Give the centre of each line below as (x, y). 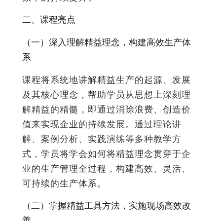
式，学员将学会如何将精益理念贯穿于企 (107, 154)
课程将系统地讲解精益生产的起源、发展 (107, 80)
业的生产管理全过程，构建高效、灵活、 (107, 168)
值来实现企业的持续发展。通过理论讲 (102, 124)
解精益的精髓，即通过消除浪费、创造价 (107, 109)
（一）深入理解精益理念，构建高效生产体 (107, 42)
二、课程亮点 (49, 19)
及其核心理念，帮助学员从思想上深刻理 (107, 94)
